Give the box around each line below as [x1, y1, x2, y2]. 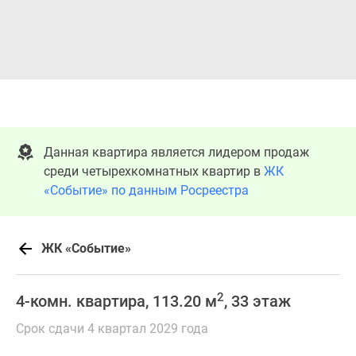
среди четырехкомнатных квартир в [44, 164, 264, 179]
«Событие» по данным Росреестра [44, 183, 249, 198]
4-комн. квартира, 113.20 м [16, 292, 217, 311]
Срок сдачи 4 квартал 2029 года [16, 321, 208, 336]
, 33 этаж [224, 292, 291, 311]
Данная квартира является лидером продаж [44, 145, 309, 160]
